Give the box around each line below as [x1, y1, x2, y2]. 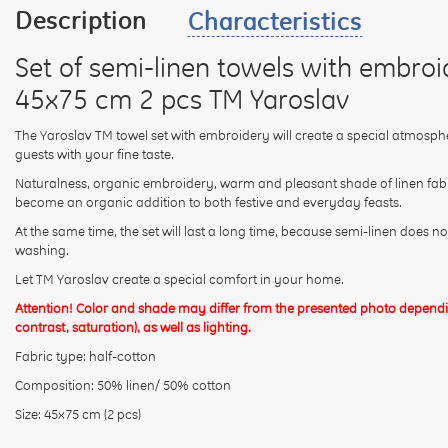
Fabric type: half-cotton [15, 347, 156, 364]
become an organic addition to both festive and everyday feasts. [15, 193, 402, 210]
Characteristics [188, 5, 362, 36]
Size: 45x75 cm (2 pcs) [15, 405, 141, 422]
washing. [15, 241, 69, 258]
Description [15, 4, 147, 35]
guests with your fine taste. [15, 145, 174, 162]
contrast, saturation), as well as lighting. [15, 318, 251, 335]
